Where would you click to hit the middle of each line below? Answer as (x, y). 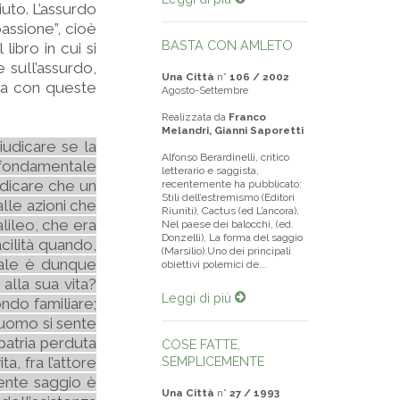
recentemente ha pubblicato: (232, 184)
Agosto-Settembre (205, 90)
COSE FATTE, (201, 344)
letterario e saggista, (210, 171)
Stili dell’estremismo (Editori (228, 197)
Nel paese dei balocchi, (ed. (228, 224)
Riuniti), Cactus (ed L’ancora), (230, 211)
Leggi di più (198, 298)
